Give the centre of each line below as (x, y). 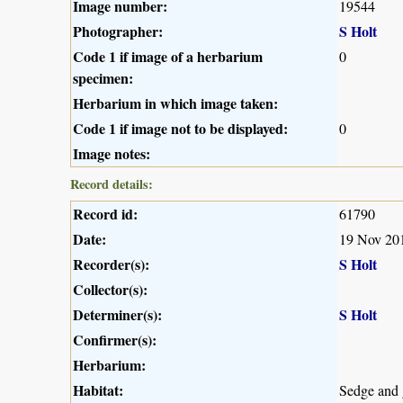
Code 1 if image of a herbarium (168, 57)
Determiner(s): (117, 315)
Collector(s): (110, 290)
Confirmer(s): (115, 340)
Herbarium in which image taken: (175, 103)
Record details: (112, 184)
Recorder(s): (111, 264)
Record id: (105, 214)
